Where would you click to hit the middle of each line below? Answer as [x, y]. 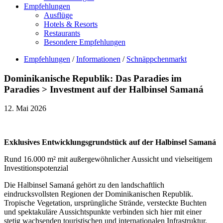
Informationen [98, 59]
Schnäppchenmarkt [157, 59]
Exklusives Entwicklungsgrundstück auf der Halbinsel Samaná [110, 142]
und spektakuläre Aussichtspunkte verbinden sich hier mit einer [103, 212]
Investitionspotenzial [36, 168]
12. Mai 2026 [25, 109]
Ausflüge [58, 15]
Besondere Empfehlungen [85, 42]
